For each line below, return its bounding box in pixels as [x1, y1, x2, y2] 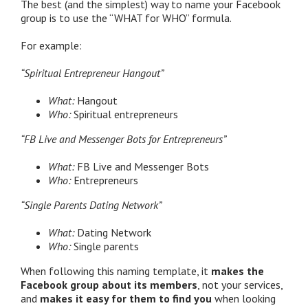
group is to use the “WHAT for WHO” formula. [21, 10, 232, 25]
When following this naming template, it [21, 263, 211, 278]
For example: [21, 38, 82, 52]
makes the [211, 263, 264, 278]
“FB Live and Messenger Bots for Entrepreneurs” [21, 131, 226, 146]
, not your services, [197, 277, 283, 291]
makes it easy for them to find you [40, 291, 212, 305]
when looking [212, 291, 276, 305]
